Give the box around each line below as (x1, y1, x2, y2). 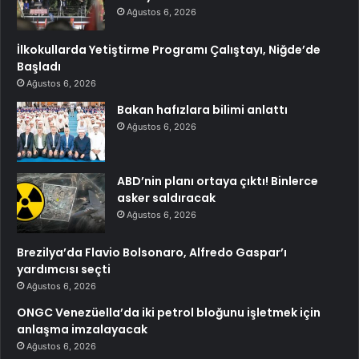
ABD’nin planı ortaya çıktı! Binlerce (117, 173, 318, 190)
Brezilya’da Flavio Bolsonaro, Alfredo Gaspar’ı (17, 244, 287, 261)
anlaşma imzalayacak (17, 321, 147, 338)
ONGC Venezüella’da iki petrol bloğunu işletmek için (17, 305, 321, 321)
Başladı (17, 58, 61, 75)
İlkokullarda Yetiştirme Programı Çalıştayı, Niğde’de (17, 42, 321, 58)
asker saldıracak (117, 190, 216, 207)
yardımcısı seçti (17, 261, 111, 278)
